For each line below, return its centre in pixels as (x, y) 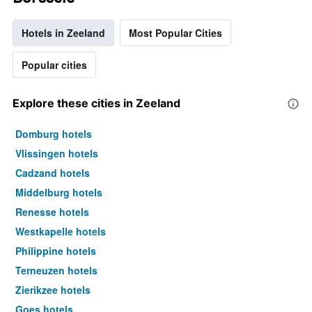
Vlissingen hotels (57, 154)
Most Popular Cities (175, 33)
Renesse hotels (52, 212)
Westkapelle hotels (61, 232)
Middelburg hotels (59, 193)
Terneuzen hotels (56, 271)
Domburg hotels (54, 134)
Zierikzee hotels (53, 290)
